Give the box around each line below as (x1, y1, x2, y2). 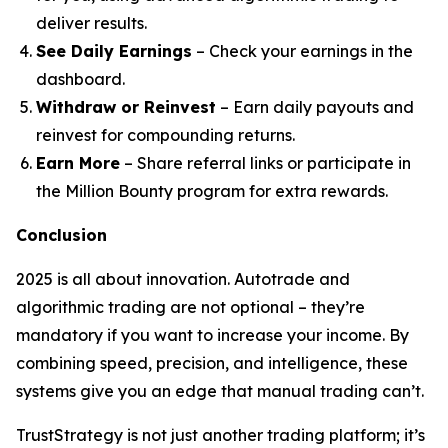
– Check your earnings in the (192, 41, 413, 61)
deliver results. (36, 13, 147, 33)
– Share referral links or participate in (120, 153, 411, 173)
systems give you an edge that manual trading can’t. (16, 381, 424, 401)
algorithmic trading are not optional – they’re (16, 297, 365, 317)
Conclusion (16, 225, 107, 245)
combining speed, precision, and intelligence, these (16, 353, 408, 373)
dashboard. (36, 69, 125, 89)
